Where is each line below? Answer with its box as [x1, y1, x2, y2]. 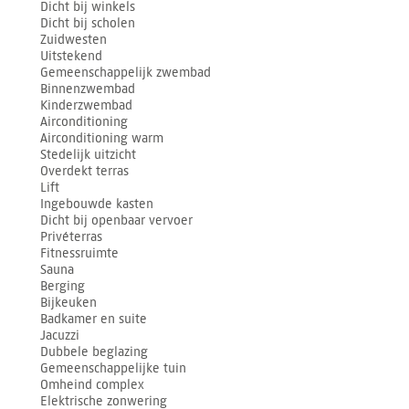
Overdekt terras [40, 163, 130, 180]
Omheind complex [40, 377, 145, 393]
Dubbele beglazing [40, 344, 149, 361]
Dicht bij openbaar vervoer [40, 213, 194, 229]
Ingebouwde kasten [40, 196, 154, 213]
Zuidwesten [40, 32, 108, 48]
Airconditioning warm [40, 131, 164, 147]
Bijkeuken [40, 295, 98, 311]
